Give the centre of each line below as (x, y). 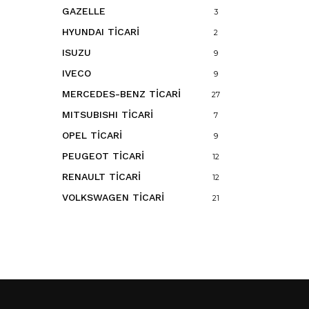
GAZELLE (84, 11)
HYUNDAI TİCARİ (101, 32)
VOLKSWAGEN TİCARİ (113, 197)
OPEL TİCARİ (92, 135)
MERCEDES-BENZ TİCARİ (121, 94)
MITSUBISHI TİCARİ (108, 114)
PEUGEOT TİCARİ (103, 156)
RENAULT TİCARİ (101, 177)
